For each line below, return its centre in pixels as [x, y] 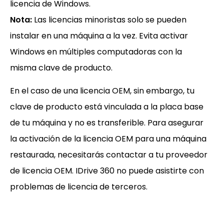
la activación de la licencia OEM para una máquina [108, 138]
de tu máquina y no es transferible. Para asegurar [107, 122]
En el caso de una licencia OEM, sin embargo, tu [102, 90]
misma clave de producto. [61, 67]
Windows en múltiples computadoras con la [96, 51]
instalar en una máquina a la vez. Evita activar [99, 35]
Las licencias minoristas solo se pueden [109, 19]
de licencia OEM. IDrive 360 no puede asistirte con [107, 170]
